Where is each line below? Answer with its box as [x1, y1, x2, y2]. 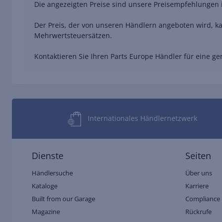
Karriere [185, 181, 209, 191]
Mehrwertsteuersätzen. [34, 30, 112, 40]
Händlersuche [32, 168, 73, 178]
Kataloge [32, 181, 57, 191]
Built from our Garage [32, 194, 95, 204]
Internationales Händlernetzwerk [88, 113, 198, 123]
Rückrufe [185, 207, 212, 217]
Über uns [185, 168, 212, 178]
